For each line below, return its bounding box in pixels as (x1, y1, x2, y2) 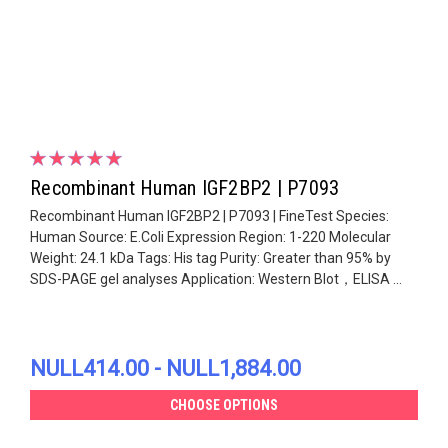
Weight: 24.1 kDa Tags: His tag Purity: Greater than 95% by (30, 249, 391, 266)
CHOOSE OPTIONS (170, 396, 278, 413)
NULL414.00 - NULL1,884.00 (30, 355, 301, 381)
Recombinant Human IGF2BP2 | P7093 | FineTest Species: (30, 207, 389, 224)
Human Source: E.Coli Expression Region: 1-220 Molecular (30, 228, 391, 245)
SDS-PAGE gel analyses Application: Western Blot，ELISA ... (30, 270, 402, 287)
